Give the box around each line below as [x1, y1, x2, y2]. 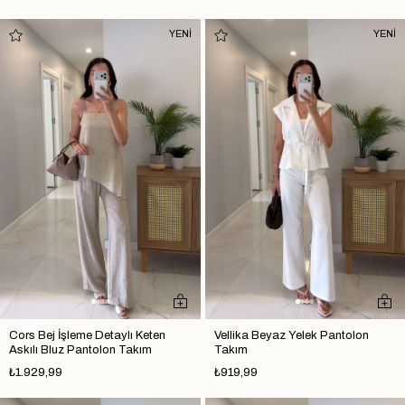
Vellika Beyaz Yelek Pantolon [213, 329, 369, 343]
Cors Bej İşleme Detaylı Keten [9, 329, 165, 343]
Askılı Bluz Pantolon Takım [9, 344, 152, 357]
